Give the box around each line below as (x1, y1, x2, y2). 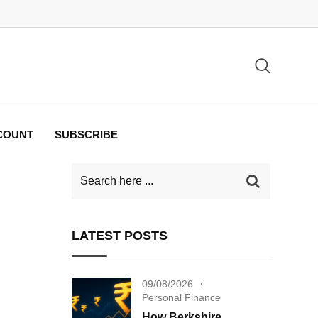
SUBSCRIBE (54, 128, 118, 141)
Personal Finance (142, 292, 221, 303)
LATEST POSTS (72, 229, 168, 243)
